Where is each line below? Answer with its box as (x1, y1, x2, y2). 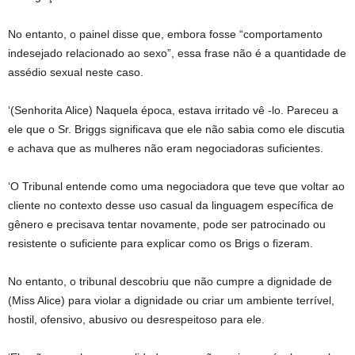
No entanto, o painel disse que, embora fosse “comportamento (8, 28, 323, 40)
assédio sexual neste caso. (8, 66, 143, 78)
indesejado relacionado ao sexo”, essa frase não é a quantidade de (8, 47, 346, 59)
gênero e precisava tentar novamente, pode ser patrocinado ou (8, 218, 326, 231)
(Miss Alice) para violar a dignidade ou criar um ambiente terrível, (8, 294, 334, 307)
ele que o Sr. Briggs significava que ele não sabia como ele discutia (8, 123, 345, 136)
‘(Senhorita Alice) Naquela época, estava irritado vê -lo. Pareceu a (8, 104, 338, 116)
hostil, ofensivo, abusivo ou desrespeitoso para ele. (8, 313, 265, 326)
